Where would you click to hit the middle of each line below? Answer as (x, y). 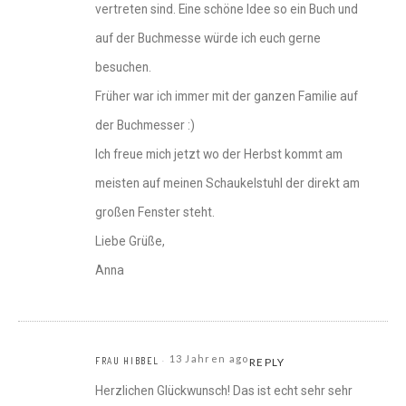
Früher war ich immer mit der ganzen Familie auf (227, 97)
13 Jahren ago (209, 359)
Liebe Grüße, (130, 242)
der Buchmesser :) (145, 126)
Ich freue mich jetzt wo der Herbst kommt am (219, 155)
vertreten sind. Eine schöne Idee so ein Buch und (227, 10)
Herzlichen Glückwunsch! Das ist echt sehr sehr (224, 391)
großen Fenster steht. (155, 213)
